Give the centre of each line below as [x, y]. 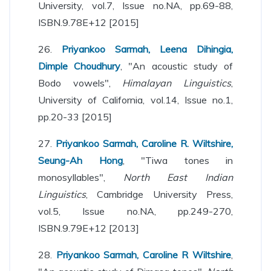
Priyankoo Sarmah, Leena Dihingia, [147, 49]
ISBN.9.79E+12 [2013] [89, 228]
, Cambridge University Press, [159, 194]
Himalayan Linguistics [177, 83]
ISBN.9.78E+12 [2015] [89, 22]
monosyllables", [81, 177]
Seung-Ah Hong [80, 160]
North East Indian [178, 177]
